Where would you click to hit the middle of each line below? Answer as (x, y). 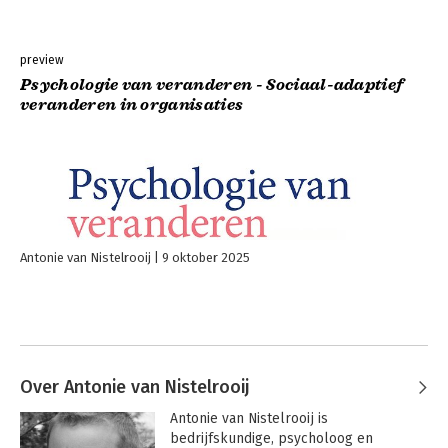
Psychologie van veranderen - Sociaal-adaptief (212, 84)
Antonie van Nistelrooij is (248, 418)
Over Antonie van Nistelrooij (134, 386)
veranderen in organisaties (132, 104)
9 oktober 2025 (206, 257)
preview (42, 59)
